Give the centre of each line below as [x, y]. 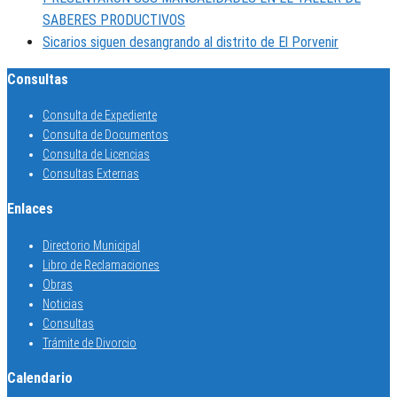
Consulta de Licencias [96, 155]
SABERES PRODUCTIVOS [114, 20]
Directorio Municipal [91, 245]
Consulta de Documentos [105, 135]
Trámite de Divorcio [90, 343]
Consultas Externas [91, 174]
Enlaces [30, 209]
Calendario [40, 378]
